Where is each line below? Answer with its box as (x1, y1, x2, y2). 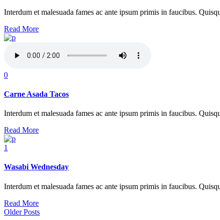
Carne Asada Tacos (4, 89, 69, 98)
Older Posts (4, 207, 40, 216)
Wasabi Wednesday (4, 163, 69, 171)
